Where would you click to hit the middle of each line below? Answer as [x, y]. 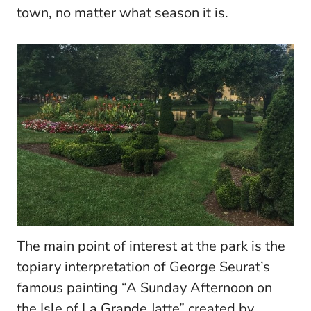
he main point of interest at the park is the [155, 246]
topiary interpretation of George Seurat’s [143, 267]
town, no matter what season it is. [123, 12]
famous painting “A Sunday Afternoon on [144, 287]
